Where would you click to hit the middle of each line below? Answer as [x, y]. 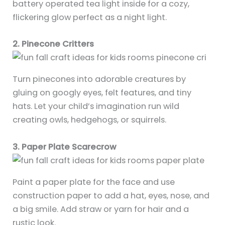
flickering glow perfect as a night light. [90, 17]
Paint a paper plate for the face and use [94, 182]
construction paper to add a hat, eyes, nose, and [111, 195]
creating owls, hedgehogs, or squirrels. [90, 120]
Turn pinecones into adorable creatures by [99, 79]
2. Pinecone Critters [53, 44]
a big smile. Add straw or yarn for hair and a [101, 209]
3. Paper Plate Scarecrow [65, 147]
